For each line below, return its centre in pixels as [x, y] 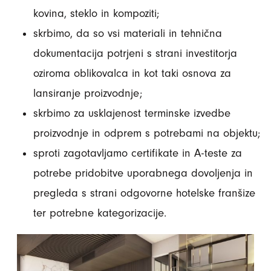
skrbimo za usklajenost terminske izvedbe [132, 113]
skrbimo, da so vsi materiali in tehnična [128, 33]
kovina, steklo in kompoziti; [96, 13]
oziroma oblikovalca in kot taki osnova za [132, 73]
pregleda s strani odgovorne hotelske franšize [144, 193]
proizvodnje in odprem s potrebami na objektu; [147, 133]
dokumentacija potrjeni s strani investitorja [135, 53]
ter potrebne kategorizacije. [100, 213]
